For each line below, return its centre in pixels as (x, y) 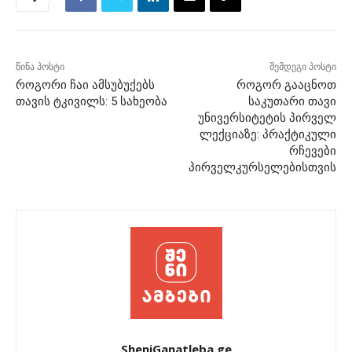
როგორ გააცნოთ (286, 85)
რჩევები (312, 151)
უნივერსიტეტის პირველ (267, 118)
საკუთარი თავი (292, 102)
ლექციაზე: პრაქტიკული (268, 135)
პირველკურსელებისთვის (262, 168)
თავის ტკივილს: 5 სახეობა (92, 102)
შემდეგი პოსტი (302, 67)
